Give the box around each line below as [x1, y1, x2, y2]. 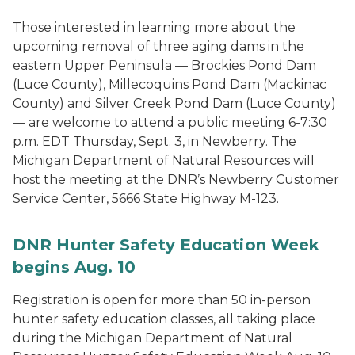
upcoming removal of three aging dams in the [13, 39, 304, 54]
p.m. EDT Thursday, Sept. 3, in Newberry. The [13, 134, 296, 149]
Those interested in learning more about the [13, 20, 296, 35]
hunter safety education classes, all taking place [13, 311, 315, 326]
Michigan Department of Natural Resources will [13, 153, 315, 168]
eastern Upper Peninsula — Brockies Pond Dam [13, 58, 316, 73]
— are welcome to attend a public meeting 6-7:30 [13, 115, 327, 130]
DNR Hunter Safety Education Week [13, 235, 320, 254]
